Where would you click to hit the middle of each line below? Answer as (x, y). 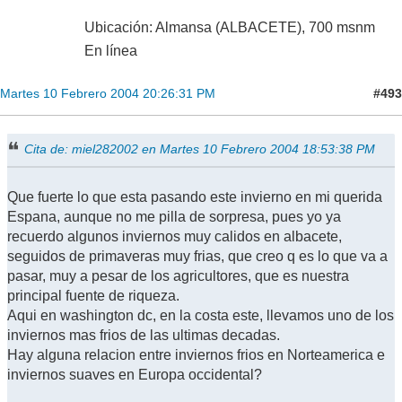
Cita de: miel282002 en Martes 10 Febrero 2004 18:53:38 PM (200, 149)
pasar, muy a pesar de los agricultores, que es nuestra (178, 276)
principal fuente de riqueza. (93, 296)
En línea (111, 51)
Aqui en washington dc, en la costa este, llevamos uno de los (201, 316)
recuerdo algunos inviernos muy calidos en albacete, (175, 237)
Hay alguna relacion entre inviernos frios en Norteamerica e (196, 355)
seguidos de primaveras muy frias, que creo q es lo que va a (197, 257)
